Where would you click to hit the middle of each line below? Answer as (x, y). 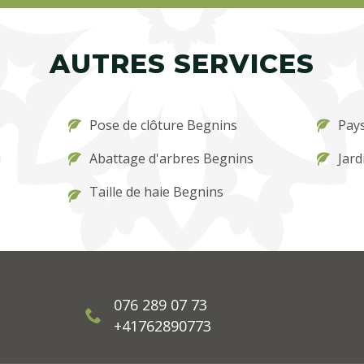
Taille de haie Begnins (157, 191)
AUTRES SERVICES (182, 63)
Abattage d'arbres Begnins (172, 158)
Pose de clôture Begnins (164, 125)
